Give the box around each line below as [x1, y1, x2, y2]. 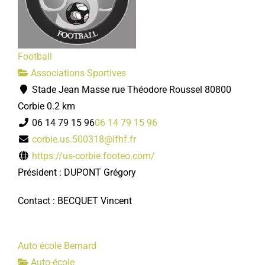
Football [18, 51, 52, 62]
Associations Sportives [28, 67, 126, 79]
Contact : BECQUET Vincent [18, 195, 132, 206]
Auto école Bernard [18, 240, 96, 251]
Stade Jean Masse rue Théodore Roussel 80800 [30, 84, 231, 95]
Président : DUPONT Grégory [18, 167, 136, 178]
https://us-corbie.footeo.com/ [32, 150, 155, 161]
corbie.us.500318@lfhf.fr [32, 134, 136, 145]
